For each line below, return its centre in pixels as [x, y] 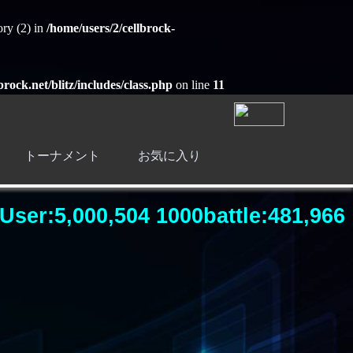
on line [193, 85]
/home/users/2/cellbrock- [111, 28]
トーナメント [62, 156]
